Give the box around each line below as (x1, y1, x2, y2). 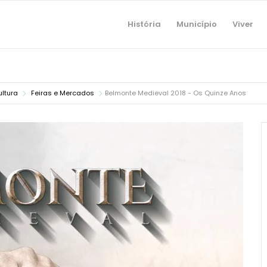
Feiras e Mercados (31, 88, 94, 98)
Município (176, 18, 217, 30)
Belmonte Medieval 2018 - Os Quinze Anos (105, 88, 246, 98)
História (127, 18, 161, 30)
